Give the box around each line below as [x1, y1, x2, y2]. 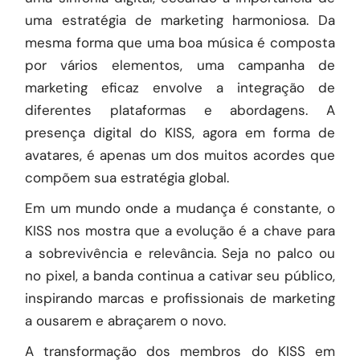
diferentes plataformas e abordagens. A [25, 101, 335, 119]
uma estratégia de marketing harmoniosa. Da [25, 11, 335, 29]
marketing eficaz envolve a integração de [25, 79, 335, 96]
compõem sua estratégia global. [25, 169, 230, 186]
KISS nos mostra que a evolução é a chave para [25, 222, 335, 239]
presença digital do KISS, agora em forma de [25, 124, 335, 141]
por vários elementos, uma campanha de [25, 56, 335, 74]
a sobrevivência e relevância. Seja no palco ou [25, 244, 335, 262]
